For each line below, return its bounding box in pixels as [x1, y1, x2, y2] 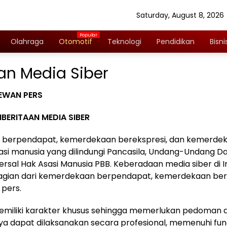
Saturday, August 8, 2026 [136, 10, 224, 20]
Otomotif [59, 36, 92, 47]
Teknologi [107, 36, 141, 47]
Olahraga [11, 36, 44, 47]
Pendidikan [157, 36, 195, 47]
